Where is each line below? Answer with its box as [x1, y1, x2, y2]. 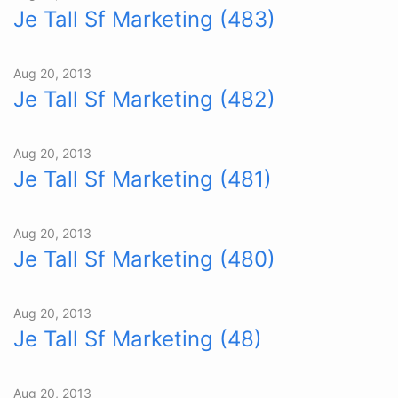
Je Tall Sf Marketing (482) [13, 86, 275, 112]
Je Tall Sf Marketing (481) [13, 166, 272, 192]
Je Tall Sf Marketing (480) [13, 246, 275, 272]
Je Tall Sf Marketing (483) [13, 6, 275, 32]
